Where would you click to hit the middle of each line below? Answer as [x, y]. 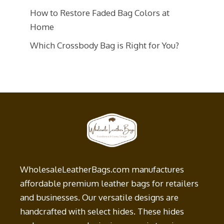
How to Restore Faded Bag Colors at [100, 13]
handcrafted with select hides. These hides [102, 211]
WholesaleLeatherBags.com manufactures [102, 169]
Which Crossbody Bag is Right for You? [104, 45]
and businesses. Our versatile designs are [99, 197]
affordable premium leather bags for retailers [109, 183]
